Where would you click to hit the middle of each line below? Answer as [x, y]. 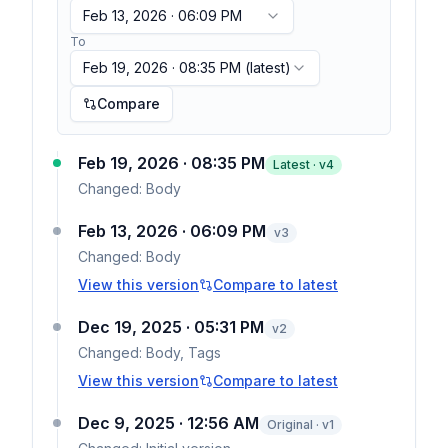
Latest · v [299, 164]
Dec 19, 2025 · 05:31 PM [171, 327]
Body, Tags [183, 352]
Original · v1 [300, 424]
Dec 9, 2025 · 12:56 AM [168, 423]
